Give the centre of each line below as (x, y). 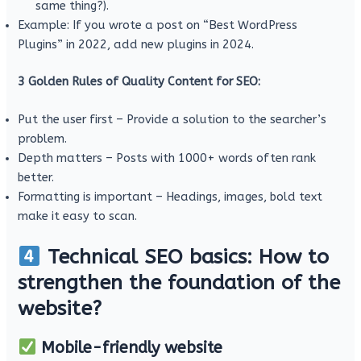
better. (36, 178)
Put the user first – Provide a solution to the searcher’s (172, 120)
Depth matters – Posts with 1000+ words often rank (167, 159)
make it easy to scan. (78, 217)
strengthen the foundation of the (179, 283)
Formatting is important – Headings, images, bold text (170, 197)
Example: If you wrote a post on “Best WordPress (158, 25)
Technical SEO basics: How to (185, 257)
